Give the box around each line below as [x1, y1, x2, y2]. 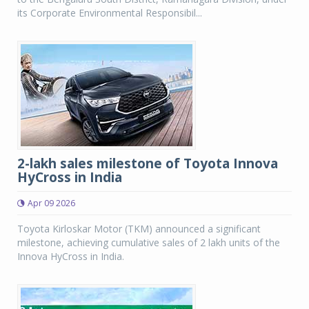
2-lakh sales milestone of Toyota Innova [17, 154, 278, 172]
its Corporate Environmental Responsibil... [17, 6, 202, 19]
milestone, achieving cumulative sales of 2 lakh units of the [17, 236, 280, 249]
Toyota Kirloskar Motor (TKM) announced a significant [17, 222, 261, 235]
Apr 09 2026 [28, 197, 75, 209]
